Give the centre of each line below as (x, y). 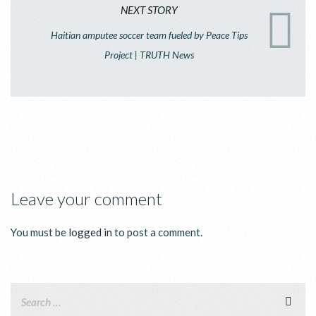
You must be (39, 232)
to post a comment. (157, 232)
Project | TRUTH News (149, 54)
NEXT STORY (149, 10)
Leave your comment (86, 198)
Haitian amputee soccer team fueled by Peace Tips (149, 35)
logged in (90, 232)
